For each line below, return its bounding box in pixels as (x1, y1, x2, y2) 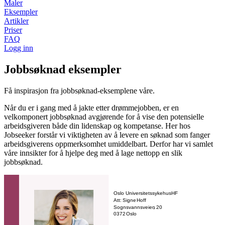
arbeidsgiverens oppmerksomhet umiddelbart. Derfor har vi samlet (4, 139, 213, 148)
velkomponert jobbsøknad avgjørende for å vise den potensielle (4, 112, 204, 121)
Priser (4, 25, 22, 34)
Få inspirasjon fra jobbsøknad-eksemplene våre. (4, 86, 155, 95)
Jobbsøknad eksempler (4, 62, 122, 76)
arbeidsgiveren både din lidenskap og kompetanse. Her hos (4, 121, 190, 130)
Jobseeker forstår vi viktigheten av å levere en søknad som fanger (4, 130, 210, 139)
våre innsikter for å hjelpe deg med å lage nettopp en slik (4, 148, 182, 157)
